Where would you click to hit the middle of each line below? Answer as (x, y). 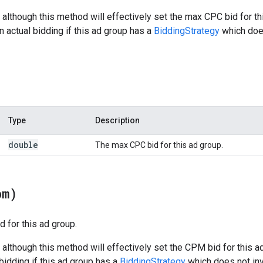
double (23, 144)
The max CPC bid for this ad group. (159, 145)
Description (117, 120)
